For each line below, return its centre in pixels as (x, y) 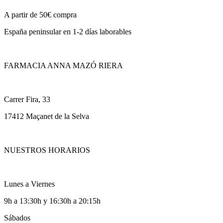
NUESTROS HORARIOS (47, 150)
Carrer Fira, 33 (27, 99)
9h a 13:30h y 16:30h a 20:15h (52, 201)
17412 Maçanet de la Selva (47, 116)
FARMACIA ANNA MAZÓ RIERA (63, 65)
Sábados (17, 218)
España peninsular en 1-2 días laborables (68, 31)
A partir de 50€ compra (40, 14)
